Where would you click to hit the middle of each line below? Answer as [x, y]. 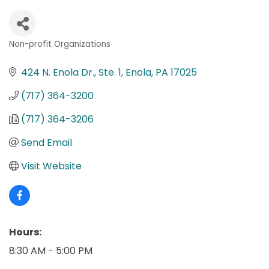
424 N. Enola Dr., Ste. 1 [71, 72]
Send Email [47, 142]
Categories [42, 54]
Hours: [25, 232]
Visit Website [51, 166]
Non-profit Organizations [60, 44]
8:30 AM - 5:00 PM [51, 250]
